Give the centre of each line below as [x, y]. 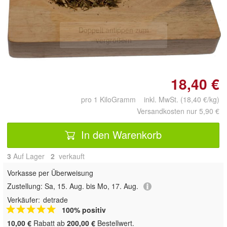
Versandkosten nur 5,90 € [178, 111]
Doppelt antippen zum [113, 30]
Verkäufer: [24, 200]
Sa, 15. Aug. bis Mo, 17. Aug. [91, 186]
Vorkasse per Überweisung [50, 173]
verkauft [71, 156]
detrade [55, 200]
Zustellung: [26, 186]
